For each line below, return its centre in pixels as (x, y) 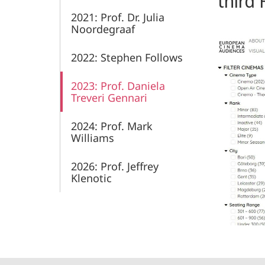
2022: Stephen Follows (127, 57)
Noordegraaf (103, 29)
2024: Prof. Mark (112, 126)
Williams (93, 138)
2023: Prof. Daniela (118, 86)
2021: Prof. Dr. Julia (118, 17)
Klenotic (91, 178)
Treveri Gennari (109, 98)
